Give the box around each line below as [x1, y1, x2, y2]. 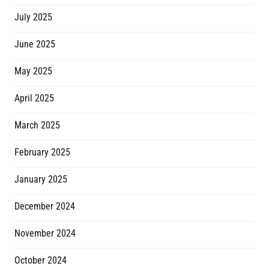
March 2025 [14, 119, 60, 131]
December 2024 [14, 201, 75, 213]
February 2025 [14, 147, 70, 159]
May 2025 [14, 65, 52, 77]
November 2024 [14, 228, 76, 240]
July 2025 [14, 11, 52, 23]
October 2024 [14, 255, 67, 267]
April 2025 [14, 92, 54, 104]
